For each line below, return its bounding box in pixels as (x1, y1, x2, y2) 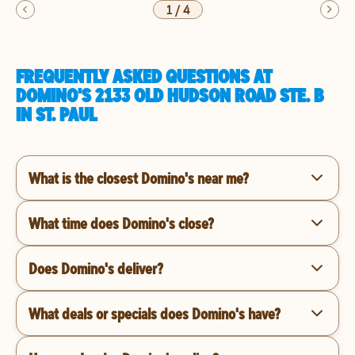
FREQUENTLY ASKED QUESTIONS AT (16, 64, 272, 88)
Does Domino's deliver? (29, 258, 163, 278)
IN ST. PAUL (16, 102, 97, 126)
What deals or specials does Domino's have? (29, 303, 281, 323)
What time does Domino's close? (29, 212, 214, 233)
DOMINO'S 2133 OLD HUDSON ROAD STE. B (16, 83, 323, 107)
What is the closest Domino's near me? (29, 167, 249, 188)
